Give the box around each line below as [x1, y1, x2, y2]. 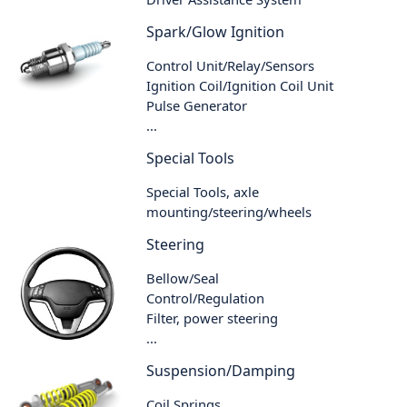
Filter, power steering [146, 308, 279, 327]
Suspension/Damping [146, 360, 296, 381]
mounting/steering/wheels [146, 202, 313, 221]
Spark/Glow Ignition [146, 21, 285, 42]
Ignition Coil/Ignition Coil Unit [146, 75, 334, 94]
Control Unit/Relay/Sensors [146, 55, 315, 74]
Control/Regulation [146, 288, 265, 307]
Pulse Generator [146, 95, 248, 114]
